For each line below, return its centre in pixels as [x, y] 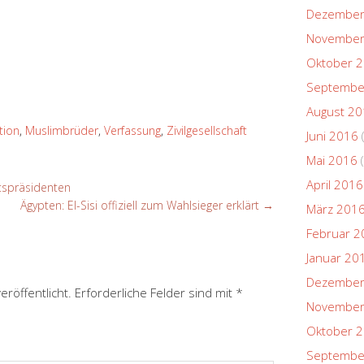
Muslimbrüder [62, 130]
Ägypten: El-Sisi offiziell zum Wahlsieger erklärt [141, 205]
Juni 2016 [332, 135]
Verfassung [132, 130]
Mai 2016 [332, 160]
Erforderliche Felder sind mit [155, 292]
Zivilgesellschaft [207, 130]
